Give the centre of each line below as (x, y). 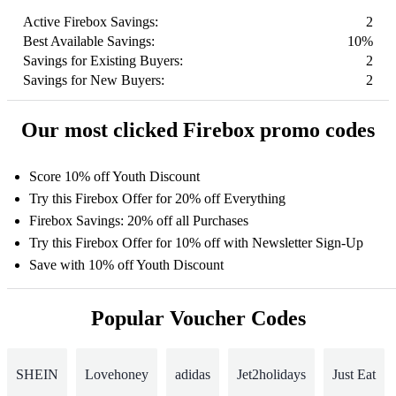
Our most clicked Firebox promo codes (198, 130)
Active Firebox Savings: (91, 22)
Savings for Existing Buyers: (103, 61)
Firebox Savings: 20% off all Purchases (139, 221)
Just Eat (354, 374)
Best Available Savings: (89, 42)
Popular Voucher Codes (198, 318)
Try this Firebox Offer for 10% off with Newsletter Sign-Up (196, 243)
